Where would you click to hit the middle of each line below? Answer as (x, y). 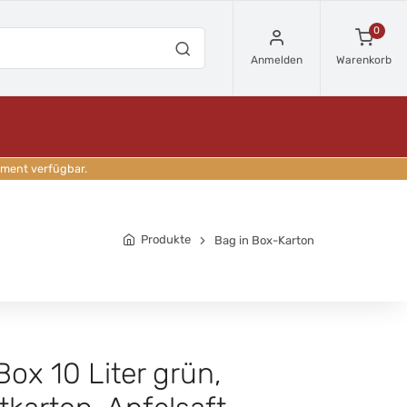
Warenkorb (364, 60)
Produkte (166, 239)
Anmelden (277, 60)
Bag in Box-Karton (264, 240)
